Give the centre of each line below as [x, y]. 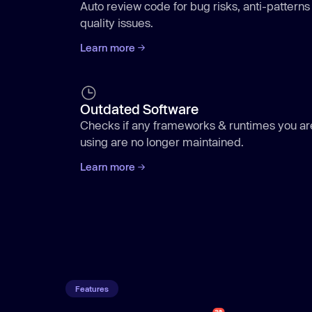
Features [92, 288]
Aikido [159, 258]
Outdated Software [140, 109]
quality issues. [117, 23]
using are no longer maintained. [162, 142]
